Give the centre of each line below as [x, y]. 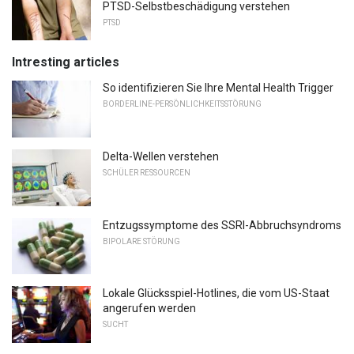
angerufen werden [149, 309]
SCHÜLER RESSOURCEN [147, 172]
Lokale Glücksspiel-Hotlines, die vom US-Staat [216, 294]
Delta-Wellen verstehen [161, 156]
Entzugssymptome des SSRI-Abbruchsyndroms [222, 225]
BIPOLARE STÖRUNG [141, 241]
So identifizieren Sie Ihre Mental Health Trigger [218, 88]
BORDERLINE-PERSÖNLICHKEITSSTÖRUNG [182, 104]
